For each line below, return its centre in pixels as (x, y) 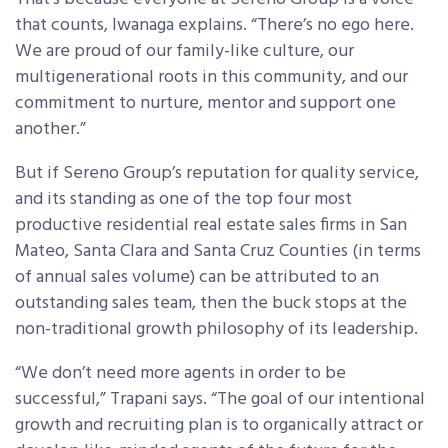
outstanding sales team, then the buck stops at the (211, 304)
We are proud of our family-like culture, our (184, 52)
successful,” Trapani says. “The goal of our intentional (220, 400)
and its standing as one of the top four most (183, 200)
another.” (50, 130)
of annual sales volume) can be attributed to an (197, 278)
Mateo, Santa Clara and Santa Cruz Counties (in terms (218, 252)
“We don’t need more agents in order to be (180, 374)
